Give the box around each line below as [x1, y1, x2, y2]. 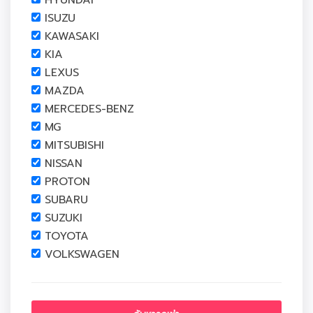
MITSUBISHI [45, 137, 104, 154]
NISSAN [45, 155, 82, 172]
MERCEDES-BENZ [45, 101, 134, 117]
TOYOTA [45, 228, 89, 245]
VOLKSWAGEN [45, 246, 119, 263]
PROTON [45, 173, 90, 190]
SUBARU [45, 191, 88, 208]
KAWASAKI [45, 28, 99, 45]
